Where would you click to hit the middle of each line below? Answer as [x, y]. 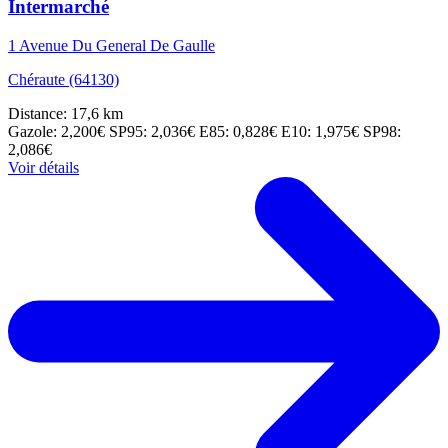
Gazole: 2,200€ [58, 132]
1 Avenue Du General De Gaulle [111, 46]
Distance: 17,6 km [65, 114]
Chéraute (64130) [63, 80]
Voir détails [43, 168]
